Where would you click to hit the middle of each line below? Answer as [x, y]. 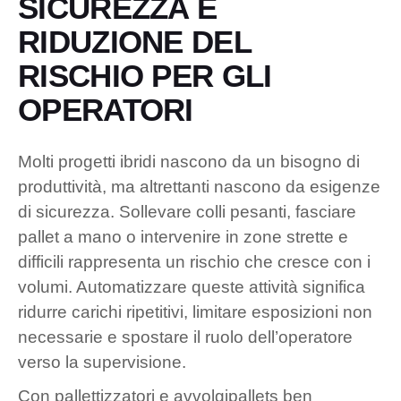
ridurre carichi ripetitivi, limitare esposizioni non [195, 311]
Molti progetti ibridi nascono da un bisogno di [189, 161]
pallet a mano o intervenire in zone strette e [183, 236]
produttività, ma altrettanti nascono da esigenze [199, 186]
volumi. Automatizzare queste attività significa [192, 286]
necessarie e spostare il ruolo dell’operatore [185, 337]
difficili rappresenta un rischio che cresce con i [194, 261]
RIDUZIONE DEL [134, 41]
